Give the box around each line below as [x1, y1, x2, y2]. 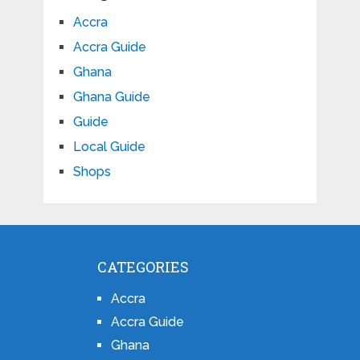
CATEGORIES [96, 257, 189, 277]
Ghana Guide [72, 89, 150, 105]
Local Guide [72, 139, 145, 155]
